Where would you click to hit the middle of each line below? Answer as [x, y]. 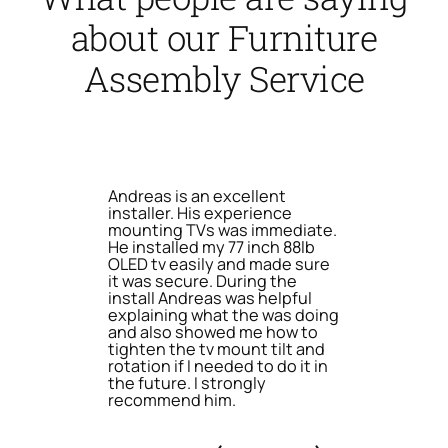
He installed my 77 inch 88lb [211, 246]
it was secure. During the [202, 280]
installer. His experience [200, 212]
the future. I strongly [187, 382]
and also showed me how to [213, 331]
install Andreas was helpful [210, 297]
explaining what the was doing [223, 314]
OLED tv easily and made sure [219, 263]
